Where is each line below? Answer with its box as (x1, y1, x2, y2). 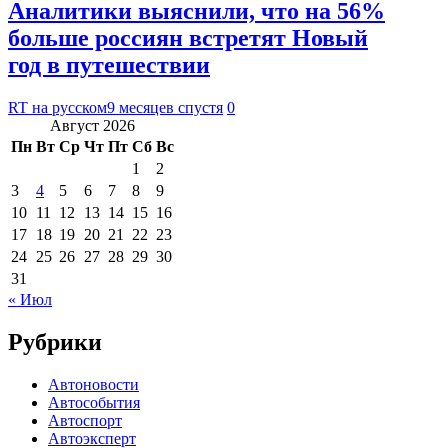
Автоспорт (48, 411, 122, 429)
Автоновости (48, 375, 139, 393)
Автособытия (48, 393, 140, 411)
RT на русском (8, 98, 107, 116)
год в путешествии (8, 51, 210, 78)
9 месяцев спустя (107, 98, 223, 116)
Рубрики (8, 328, 102, 355)
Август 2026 (50, 116, 135, 134)
